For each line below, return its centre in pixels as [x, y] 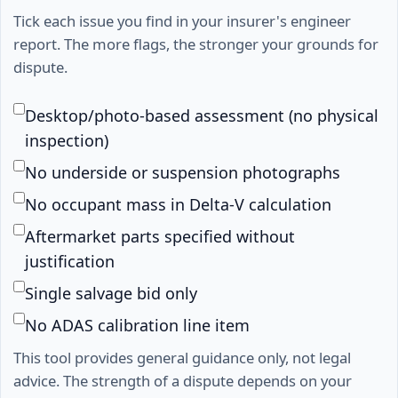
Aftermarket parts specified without [160, 236]
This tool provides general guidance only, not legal [182, 357]
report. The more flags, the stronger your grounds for [196, 44]
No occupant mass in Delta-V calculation [178, 204]
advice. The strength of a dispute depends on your [183, 380]
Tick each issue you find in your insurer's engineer [182, 21]
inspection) [67, 140]
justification [70, 261]
